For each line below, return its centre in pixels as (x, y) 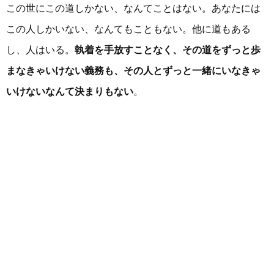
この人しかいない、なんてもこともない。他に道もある (128, 29)
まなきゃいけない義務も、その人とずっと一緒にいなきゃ (133, 70)
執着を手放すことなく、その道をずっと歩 (168, 50)
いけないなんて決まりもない (70, 91)
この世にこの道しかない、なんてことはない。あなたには (133, 8)
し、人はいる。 (40, 50)
